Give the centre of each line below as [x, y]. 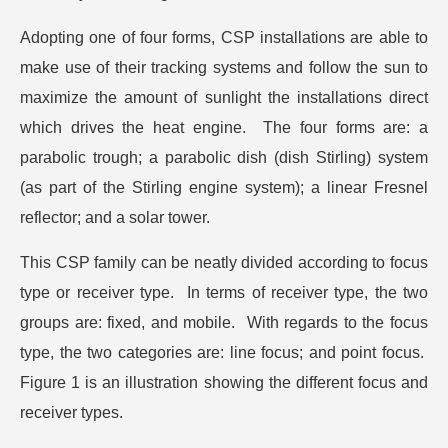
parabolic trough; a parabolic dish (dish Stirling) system [224, 158]
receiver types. [73, 413]
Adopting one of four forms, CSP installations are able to [224, 38]
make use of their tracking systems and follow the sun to [224, 68]
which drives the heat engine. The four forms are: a [224, 128]
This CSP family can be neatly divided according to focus [224, 263]
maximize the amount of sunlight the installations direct [224, 98]
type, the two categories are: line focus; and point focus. [224, 353]
